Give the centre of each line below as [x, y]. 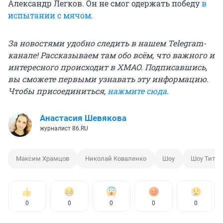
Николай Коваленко [116, 159]
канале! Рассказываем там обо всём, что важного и [111, 55]
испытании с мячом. [51, 15]
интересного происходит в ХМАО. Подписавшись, [108, 67]
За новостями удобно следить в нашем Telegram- [107, 43]
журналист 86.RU [64, 129]
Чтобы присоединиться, [58, 91]
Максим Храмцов [43, 159]
